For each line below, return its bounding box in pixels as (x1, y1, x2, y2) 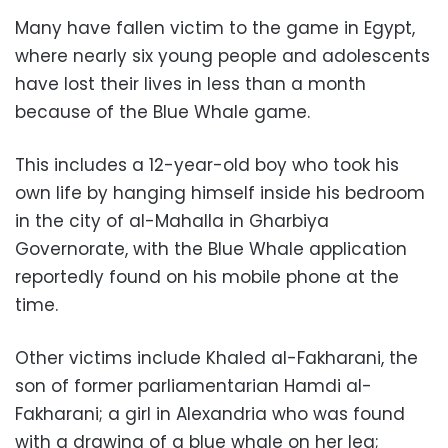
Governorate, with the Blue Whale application (15, 237, 407, 262)
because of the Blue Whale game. (15, 100, 310, 125)
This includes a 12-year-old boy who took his (15, 153, 399, 178)
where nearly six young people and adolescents (15, 44, 430, 69)
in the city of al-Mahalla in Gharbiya (15, 209, 329, 234)
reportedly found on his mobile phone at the (15, 265, 399, 290)
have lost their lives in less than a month (15, 72, 366, 97)
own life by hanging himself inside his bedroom (15, 181, 425, 206)
